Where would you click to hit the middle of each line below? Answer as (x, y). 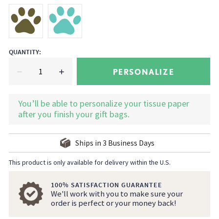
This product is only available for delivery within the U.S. (90, 162)
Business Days (130, 143)
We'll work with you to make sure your (117, 194)
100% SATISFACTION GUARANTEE (106, 185)
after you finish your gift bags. (74, 114)
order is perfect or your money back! (113, 203)
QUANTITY (24, 52)
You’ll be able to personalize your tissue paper (103, 104)
